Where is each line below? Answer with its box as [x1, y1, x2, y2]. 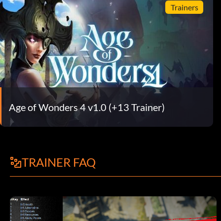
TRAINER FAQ [22, 154, 96, 169]
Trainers [170, 2, 198, 12]
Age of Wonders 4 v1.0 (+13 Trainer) [9, 101, 165, 113]
